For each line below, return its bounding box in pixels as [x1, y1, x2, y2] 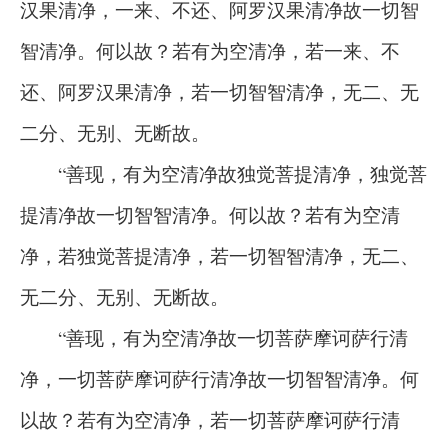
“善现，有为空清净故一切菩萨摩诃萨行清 [20, 325, 408, 350]
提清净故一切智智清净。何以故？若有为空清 [20, 202, 400, 227]
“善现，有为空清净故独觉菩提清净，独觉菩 [20, 161, 427, 186]
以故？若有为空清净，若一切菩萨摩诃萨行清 [20, 407, 400, 432]
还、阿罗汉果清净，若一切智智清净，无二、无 [20, 79, 419, 104]
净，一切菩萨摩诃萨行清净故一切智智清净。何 [20, 366, 419, 391]
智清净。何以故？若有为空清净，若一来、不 [20, 38, 400, 63]
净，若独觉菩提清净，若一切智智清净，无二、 [20, 243, 419, 268]
